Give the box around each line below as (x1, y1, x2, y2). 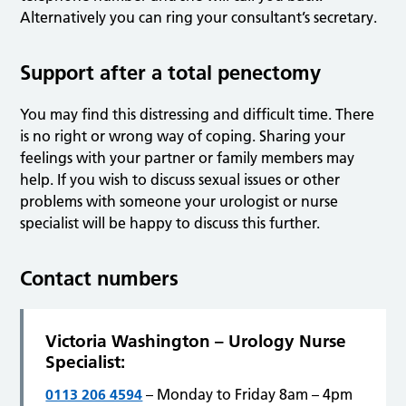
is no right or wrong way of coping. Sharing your (20, 127, 346, 146)
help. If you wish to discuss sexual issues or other (20, 170, 341, 189)
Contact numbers (20, 266, 179, 292)
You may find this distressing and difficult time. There (20, 105, 375, 124)
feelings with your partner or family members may (20, 149, 355, 168)
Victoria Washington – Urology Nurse (45, 331, 347, 353)
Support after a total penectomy (20, 60, 322, 86)
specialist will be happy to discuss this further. (20, 214, 321, 233)
